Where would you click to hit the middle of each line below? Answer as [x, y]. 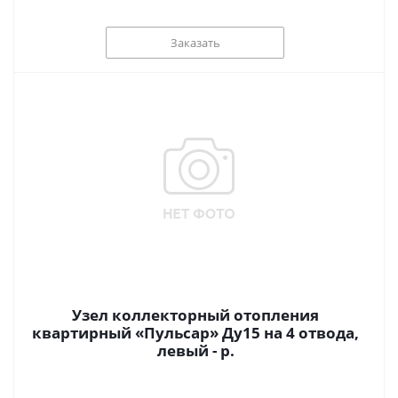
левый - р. [227, 350]
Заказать [195, 42]
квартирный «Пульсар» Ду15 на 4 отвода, [195, 333]
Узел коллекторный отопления [195, 315]
